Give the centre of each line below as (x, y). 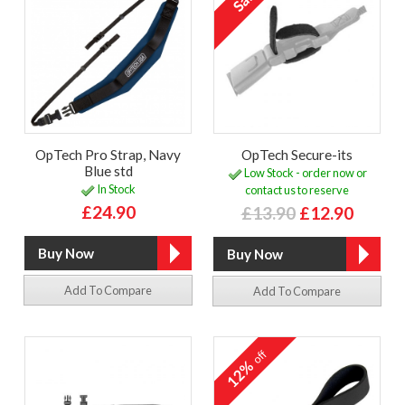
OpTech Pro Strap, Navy (108, 154)
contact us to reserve (297, 190)
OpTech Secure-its (297, 154)
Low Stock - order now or (304, 173)
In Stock (115, 189)
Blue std (108, 170)
